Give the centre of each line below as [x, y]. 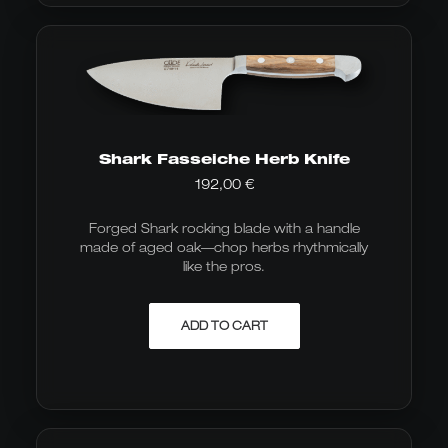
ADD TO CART [224, 325]
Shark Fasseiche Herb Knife [224, 158]
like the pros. [224, 266]
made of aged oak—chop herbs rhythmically [224, 247]
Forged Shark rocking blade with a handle [224, 228]
